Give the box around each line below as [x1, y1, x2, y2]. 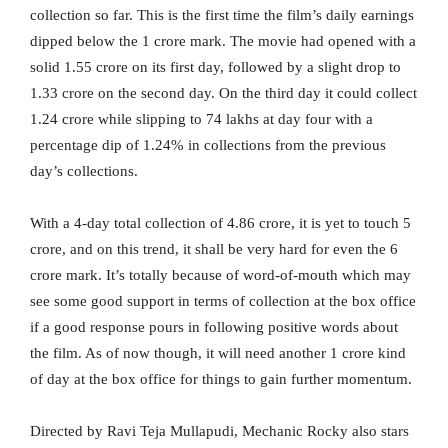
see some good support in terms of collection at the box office [30, 292, 416, 309]
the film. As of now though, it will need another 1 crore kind [30, 344, 406, 361]
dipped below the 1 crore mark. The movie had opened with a [30, 32, 416, 49]
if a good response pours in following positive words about [30, 318, 398, 335]
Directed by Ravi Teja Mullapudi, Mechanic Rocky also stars [30, 422, 409, 439]
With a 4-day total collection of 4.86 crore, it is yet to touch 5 [30, 214, 411, 231]
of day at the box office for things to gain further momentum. [30, 370, 412, 387]
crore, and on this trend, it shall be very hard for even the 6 [30, 240, 398, 257]
